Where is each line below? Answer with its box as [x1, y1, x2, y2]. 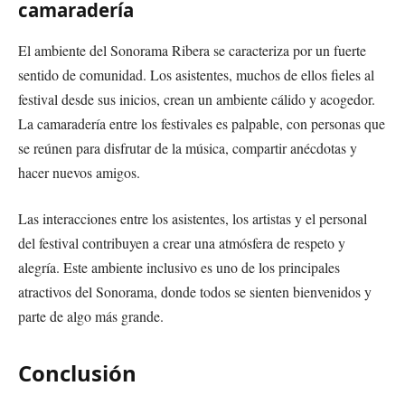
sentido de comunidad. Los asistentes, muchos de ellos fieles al [18, 64, 374, 84]
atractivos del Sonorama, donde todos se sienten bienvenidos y [18, 282, 372, 302]
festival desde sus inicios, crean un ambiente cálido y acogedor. [18, 89, 375, 108]
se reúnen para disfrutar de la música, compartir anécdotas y [18, 137, 357, 157]
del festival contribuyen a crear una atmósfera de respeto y [18, 233, 345, 253]
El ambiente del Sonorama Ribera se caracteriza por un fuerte [18, 40, 366, 60]
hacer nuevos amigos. [18, 162, 140, 182]
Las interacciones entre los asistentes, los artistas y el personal [18, 209, 367, 229]
